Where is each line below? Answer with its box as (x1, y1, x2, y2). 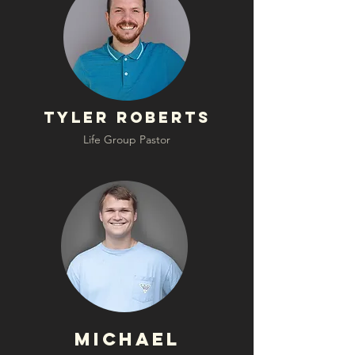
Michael (74, 328, 180, 350)
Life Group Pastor (83, 132, 170, 147)
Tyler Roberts (43, 108, 211, 127)
